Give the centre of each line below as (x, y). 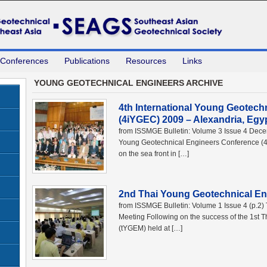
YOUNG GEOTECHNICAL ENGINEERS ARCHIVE (128, 83)
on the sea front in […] (154, 154)
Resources (146, 61)
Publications (87, 61)
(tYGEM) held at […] (150, 228)
